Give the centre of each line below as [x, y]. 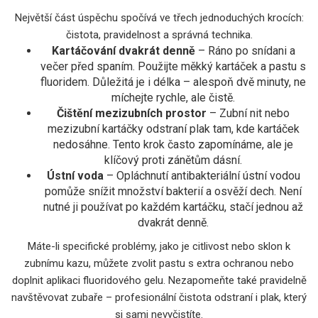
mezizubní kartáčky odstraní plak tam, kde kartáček [173, 128]
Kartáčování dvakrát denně [123, 50]
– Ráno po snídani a [245, 50]
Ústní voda [75, 175]
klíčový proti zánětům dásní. [173, 160]
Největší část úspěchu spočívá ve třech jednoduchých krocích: [159, 17]
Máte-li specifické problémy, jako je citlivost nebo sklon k [159, 246]
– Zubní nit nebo [248, 113]
